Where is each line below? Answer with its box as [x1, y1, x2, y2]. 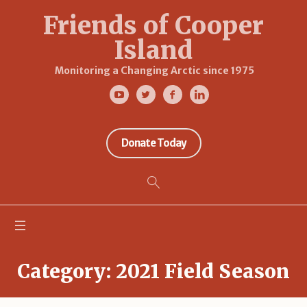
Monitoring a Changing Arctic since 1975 [55, 64, 254, 77]
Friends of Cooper [43, 10, 264, 41]
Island [114, 35, 193, 66]
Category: [17, 258, 116, 284]
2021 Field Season [116, 258, 290, 284]
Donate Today [121, 136, 186, 149]
